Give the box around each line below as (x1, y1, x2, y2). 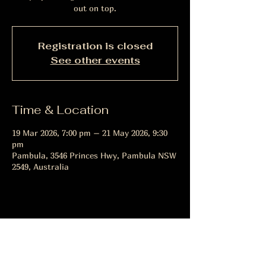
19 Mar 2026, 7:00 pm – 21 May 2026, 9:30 (12, 127, 167, 138)
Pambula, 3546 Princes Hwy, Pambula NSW (12, 150, 176, 160)
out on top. (74, 2, 116, 13)
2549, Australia (12, 161, 69, 172)
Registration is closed (37, 39, 153, 52)
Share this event (12, 224, 107, 240)
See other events (50, 53, 140, 66)
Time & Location (12, 102, 109, 118)
